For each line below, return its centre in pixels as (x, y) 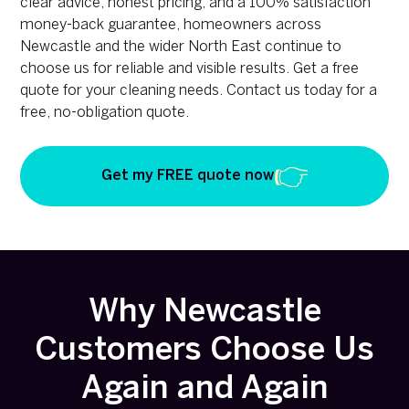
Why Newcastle (204, 312)
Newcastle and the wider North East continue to (181, 47)
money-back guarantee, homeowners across (171, 26)
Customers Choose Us (204, 351)
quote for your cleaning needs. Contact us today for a (199, 91)
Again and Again (204, 389)
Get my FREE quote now (187, 175)
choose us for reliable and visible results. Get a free (190, 69)
